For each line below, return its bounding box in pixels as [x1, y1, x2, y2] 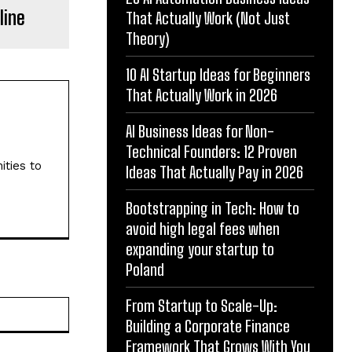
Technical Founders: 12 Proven [126, 142, 297, 161]
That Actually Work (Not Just [126, 9, 290, 27]
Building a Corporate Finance [126, 317, 290, 335]
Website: [68, 298, 112, 311]
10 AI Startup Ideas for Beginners [126, 65, 310, 84]
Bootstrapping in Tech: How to [126, 199, 299, 218]
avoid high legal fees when [126, 219, 280, 238]
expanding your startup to [126, 240, 274, 258]
